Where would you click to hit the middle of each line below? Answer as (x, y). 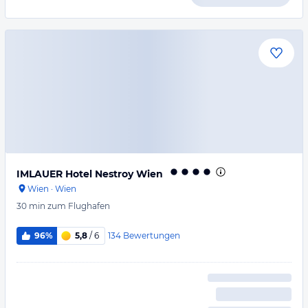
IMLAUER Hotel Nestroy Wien (90, 174)
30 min (31, 206)
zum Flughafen (79, 206)
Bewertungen (151, 235)
